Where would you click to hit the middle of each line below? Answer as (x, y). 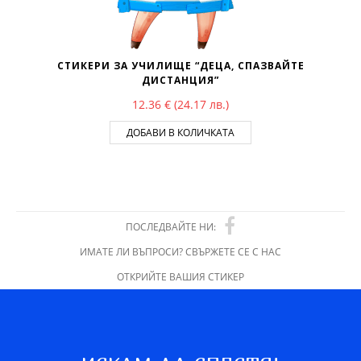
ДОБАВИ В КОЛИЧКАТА (180, 133)
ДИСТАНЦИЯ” (180, 80)
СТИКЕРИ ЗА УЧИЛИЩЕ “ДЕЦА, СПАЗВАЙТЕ (180, 66)
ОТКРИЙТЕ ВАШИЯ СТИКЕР (180, 277)
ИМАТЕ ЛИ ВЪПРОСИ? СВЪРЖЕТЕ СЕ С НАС (180, 252)
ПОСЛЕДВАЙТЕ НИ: (171, 227)
